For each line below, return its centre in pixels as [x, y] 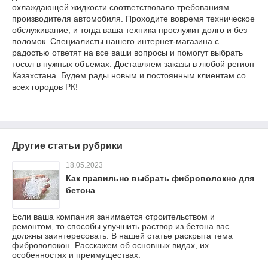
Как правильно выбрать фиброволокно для [160, 179]
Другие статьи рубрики [67, 146]
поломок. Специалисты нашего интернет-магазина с [115, 42]
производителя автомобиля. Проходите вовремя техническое [133, 19]
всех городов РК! [45, 87]
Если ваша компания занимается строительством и [113, 217]
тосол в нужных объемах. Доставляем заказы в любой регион [133, 64]
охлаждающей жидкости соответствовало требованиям [121, 7]
